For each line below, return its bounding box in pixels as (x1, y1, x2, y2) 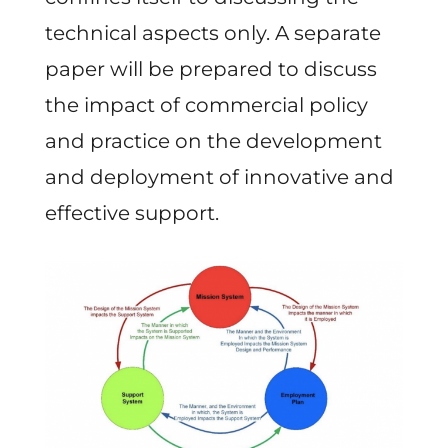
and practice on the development (44, 128, 382, 153)
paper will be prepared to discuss (44, 56, 377, 81)
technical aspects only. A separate (44, 20, 381, 45)
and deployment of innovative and (44, 164, 394, 189)
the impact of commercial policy (44, 92, 368, 117)
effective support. (44, 200, 219, 225)
